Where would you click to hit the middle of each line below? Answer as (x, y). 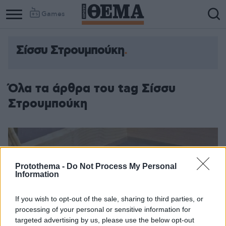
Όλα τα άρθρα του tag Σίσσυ (92, 89)
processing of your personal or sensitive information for (103, 209)
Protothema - (41, 166)
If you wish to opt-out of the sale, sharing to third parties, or (109, 199)
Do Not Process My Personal (122, 166)
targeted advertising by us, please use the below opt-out (105, 220)
